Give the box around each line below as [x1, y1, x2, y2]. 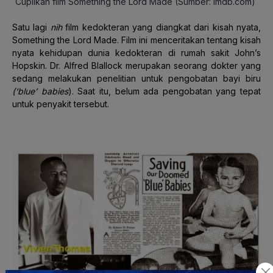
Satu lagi [12, 21, 48, 32]
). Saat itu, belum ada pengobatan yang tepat [68, 85, 261, 96]
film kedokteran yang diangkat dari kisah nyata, [62, 21, 261, 32]
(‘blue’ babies [12, 85, 68, 96]
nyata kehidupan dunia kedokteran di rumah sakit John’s [12, 47, 261, 58]
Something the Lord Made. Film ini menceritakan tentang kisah [12, 34, 261, 45]
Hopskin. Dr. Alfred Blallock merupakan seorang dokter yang [12, 60, 261, 71]
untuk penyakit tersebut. [12, 98, 109, 109]
